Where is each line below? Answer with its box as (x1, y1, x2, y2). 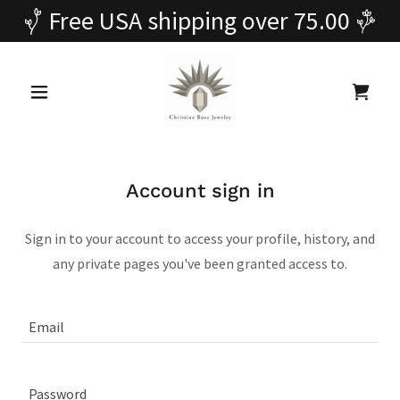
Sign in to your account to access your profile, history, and (25, 229, 375, 247)
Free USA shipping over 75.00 (47, 4, 350, 37)
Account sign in (125, 179, 275, 202)
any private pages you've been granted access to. (53, 254, 347, 272)
